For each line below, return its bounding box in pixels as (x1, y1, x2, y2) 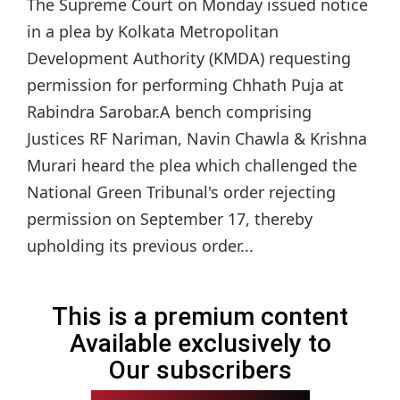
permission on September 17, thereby (27, 208, 312, 230)
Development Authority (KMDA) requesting (27, 47, 351, 70)
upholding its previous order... (27, 235, 254, 257)
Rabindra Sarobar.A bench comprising (27, 101, 312, 123)
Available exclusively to (69, 329, 331, 359)
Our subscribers (108, 355, 292, 386)
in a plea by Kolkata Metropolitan (27, 21, 279, 43)
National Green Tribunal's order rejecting (27, 181, 336, 204)
